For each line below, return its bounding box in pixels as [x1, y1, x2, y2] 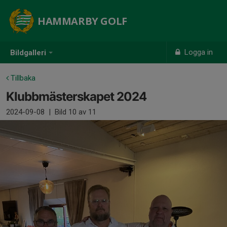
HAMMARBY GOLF [37, 14, 127, 28]
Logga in [182, 48, 213, 57]
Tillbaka [9, 73, 35, 83]
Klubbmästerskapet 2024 [6, 89, 146, 104]
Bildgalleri [10, 48, 46, 58]
